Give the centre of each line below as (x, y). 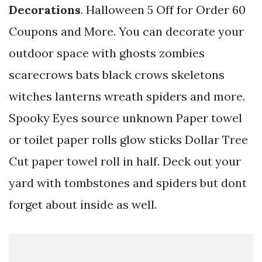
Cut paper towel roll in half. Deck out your (125, 161)
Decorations (45, 9)
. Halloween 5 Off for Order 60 (163, 9)
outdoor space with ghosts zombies (107, 53)
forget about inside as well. (83, 204)
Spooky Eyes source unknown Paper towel (125, 118)
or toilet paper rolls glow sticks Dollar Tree (128, 139)
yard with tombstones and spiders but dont (128, 182)
